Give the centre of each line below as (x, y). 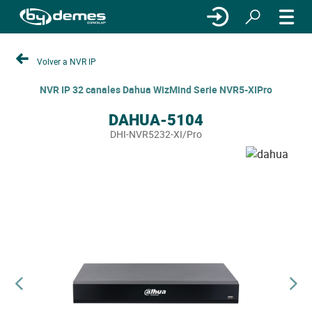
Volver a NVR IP (67, 61)
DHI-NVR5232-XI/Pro (156, 134)
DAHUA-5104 (156, 119)
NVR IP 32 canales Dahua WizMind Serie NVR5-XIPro (156, 89)
